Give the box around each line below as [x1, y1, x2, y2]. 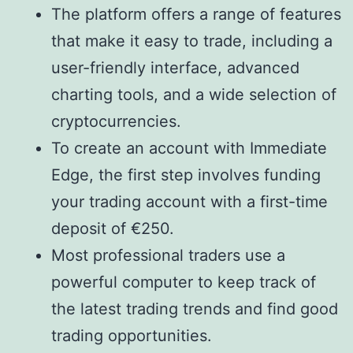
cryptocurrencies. [51, 112, 181, 132]
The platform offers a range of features [51, 5, 341, 24]
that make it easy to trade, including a [51, 32, 333, 51]
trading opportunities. [51, 326, 212, 346]
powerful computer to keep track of [51, 273, 316, 292]
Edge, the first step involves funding [51, 165, 321, 185]
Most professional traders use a [51, 246, 285, 266]
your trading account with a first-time [51, 192, 328, 212]
